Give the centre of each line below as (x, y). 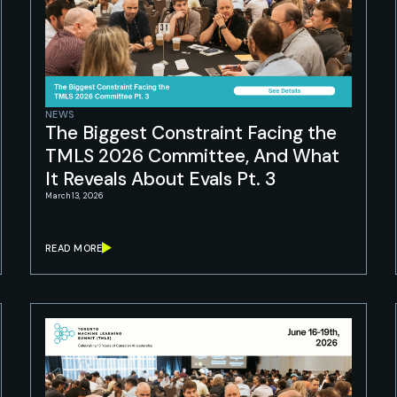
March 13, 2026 (74, 196)
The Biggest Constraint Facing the (191, 133)
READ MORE (74, 248)
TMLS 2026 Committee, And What (192, 156)
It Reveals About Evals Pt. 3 (160, 179)
